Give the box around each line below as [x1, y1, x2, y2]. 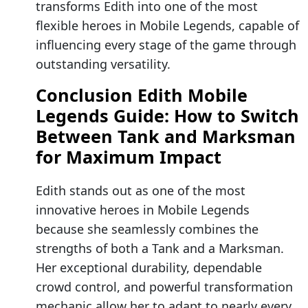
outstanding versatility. [36, 56, 170, 73]
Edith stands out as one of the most [36, 182, 245, 199]
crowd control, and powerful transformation [36, 278, 293, 296]
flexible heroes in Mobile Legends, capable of [36, 17, 299, 34]
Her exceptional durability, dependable [36, 259, 262, 276]
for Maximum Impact [36, 145, 221, 169]
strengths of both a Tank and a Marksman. [36, 240, 284, 257]
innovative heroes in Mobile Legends [36, 201, 250, 219]
